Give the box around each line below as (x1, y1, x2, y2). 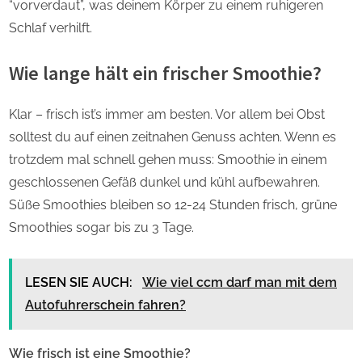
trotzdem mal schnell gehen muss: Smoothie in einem (9, 152, 327, 168)
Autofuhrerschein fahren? (25, 297, 186, 314)
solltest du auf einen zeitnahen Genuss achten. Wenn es (9, 129, 336, 145)
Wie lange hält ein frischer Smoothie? (9, 61, 322, 86)
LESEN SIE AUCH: (25, 275, 136, 291)
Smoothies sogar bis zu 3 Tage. (9, 220, 194, 236)
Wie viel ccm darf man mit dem (142, 275, 337, 291)
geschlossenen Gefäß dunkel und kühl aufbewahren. (9, 175, 320, 191)
